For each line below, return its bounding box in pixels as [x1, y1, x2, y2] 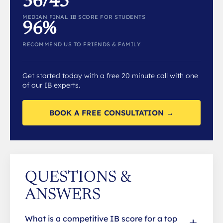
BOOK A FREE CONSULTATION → [49, 108, 174, 117]
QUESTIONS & [25, 169, 131, 186]
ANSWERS [25, 187, 101, 203]
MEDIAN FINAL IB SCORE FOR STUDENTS [22, 13, 145, 20]
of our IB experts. [22, 80, 80, 90]
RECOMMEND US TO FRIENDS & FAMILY [22, 40, 140, 48]
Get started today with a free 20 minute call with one [22, 71, 198, 80]
